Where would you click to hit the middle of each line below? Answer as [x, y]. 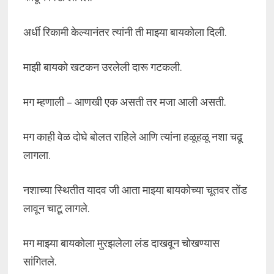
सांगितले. [40, 261]
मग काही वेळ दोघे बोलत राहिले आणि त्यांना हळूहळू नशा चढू [133, 137]
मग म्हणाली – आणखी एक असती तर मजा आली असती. [124, 102]
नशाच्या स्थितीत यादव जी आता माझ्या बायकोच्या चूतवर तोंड [135, 190]
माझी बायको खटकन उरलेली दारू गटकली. [102, 67]
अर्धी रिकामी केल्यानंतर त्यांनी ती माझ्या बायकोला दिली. [125, 32]
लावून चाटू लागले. [56, 208]
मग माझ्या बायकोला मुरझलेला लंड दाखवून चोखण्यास [121, 243]
